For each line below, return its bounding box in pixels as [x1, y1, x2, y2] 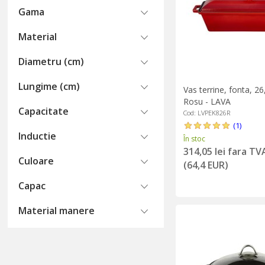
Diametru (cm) [18, 55, 85, 68]
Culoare [18, 154, 54, 167]
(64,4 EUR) [183, 158, 228, 172]
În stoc [183, 133, 205, 144]
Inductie [18, 130, 57, 143]
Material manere [18, 204, 95, 217]
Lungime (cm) [18, 80, 80, 93]
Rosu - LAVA [183, 95, 231, 107]
